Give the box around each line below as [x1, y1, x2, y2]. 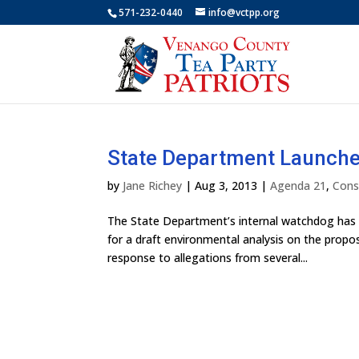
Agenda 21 [270, 178, 327, 193]
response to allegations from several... [107, 250, 309, 265]
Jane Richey [123, 178, 183, 193]
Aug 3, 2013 [195, 178, 258, 193]
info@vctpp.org [208, 6, 280, 19]
